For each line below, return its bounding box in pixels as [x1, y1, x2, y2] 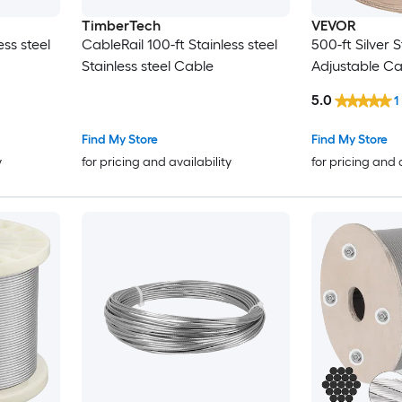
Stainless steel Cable [81, 57, 214, 75]
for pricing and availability [81, 153, 232, 170]
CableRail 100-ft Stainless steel [81, 36, 277, 54]
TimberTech [81, 17, 161, 35]
